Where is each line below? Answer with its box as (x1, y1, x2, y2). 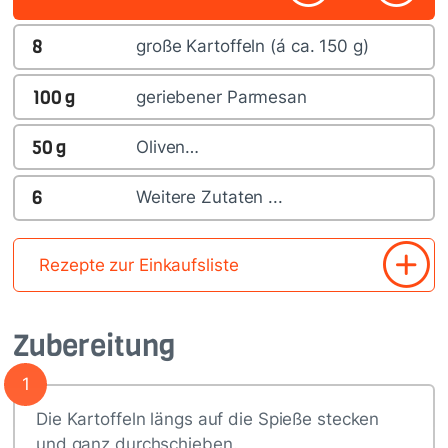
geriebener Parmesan (135, 86, 307, 107)
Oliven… (135, 136, 200, 157)
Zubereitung (12, 325, 176, 366)
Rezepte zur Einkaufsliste (39, 254, 239, 275)
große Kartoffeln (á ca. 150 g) (135, 36, 369, 57)
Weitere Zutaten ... (135, 187, 283, 208)
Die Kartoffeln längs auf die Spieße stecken (36, 408, 380, 429)
